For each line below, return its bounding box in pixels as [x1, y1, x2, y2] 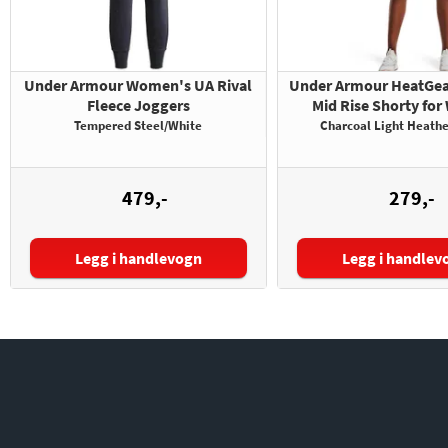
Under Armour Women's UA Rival [24, 75, 252, 96]
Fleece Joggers [86, 95, 190, 116]
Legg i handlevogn [74, 248, 202, 269]
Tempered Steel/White [74, 117, 202, 135]
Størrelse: [53, 250, 120, 271]
